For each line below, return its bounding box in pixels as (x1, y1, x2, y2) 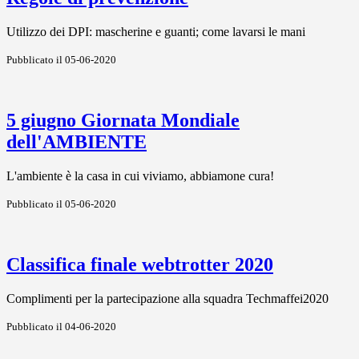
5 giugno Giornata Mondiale (6, 110, 240, 131)
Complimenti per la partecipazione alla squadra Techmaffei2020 (6, 291, 329, 305)
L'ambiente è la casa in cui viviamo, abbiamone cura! (6, 169, 274, 183)
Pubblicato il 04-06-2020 (6, 320, 116, 333)
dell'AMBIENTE (6, 131, 147, 153)
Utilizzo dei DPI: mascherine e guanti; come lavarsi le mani (6, 25, 305, 39)
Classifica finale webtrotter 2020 (6, 253, 273, 275)
